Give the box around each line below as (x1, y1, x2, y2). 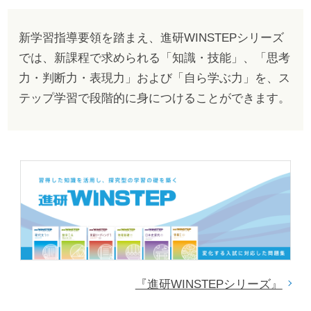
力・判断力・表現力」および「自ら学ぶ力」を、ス (18, 70, 290, 85)
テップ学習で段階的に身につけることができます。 (18, 90, 290, 105)
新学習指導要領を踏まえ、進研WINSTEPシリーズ (18, 30, 284, 44)
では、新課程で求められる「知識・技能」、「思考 (18, 50, 290, 65)
